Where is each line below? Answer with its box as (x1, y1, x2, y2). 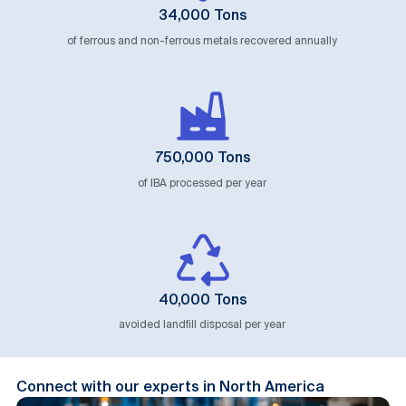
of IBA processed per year (137, 177, 269, 189)
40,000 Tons (159, 292, 247, 308)
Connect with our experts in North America (16, 380, 324, 396)
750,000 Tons (155, 150, 251, 166)
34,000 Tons (159, 8, 247, 24)
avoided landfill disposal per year (118, 319, 288, 332)
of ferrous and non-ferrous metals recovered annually (66, 34, 340, 47)
